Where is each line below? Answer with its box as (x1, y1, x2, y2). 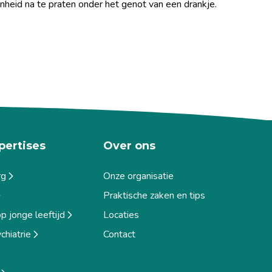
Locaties (103, 208, 140, 222)
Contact (103, 227, 136, 241)
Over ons (103, 139, 156, 152)
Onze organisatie (103, 169, 174, 183)
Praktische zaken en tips (103, 188, 206, 202)
